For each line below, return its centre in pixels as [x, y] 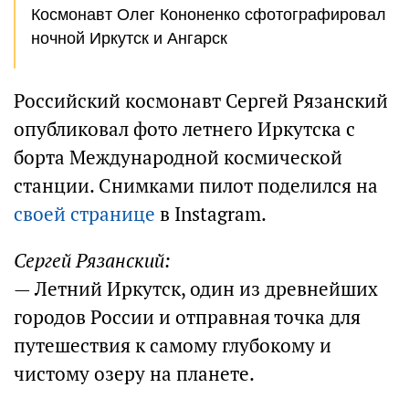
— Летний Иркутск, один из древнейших [196, 289]
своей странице [84, 214]
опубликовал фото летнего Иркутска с [184, 129]
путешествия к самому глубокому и [173, 346]
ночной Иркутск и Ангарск [129, 38]
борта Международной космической [178, 157]
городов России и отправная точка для [187, 317]
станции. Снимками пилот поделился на [196, 186]
